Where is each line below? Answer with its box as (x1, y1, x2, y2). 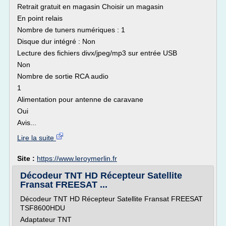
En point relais (17, 14, 63, 22)
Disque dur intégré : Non (17, 37, 95, 45)
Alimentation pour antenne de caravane (17, 95, 143, 103)
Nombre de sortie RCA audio (17, 72, 108, 80)
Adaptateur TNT (20, 215, 72, 223)
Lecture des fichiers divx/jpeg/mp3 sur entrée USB (17, 49, 177, 57)
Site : (17, 154, 37, 162)
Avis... (17, 119, 36, 127)
